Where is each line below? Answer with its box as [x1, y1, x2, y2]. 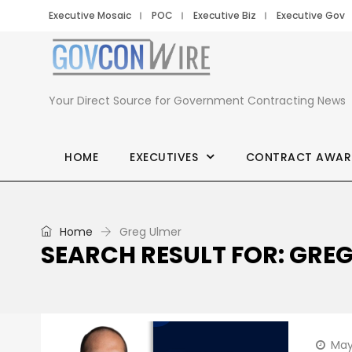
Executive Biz [193, 9, 256, 22]
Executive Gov [277, 9, 345, 22]
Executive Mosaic [49, 9, 131, 22]
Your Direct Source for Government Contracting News [49, 93, 346, 108]
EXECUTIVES [130, 149, 198, 165]
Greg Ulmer [119, 224, 181, 240]
